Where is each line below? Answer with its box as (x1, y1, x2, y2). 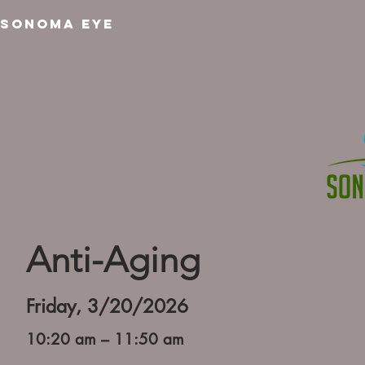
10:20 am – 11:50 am (26, 329, 184, 350)
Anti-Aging (26, 239, 200, 281)
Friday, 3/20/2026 (26, 294, 188, 319)
